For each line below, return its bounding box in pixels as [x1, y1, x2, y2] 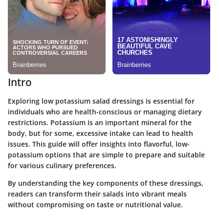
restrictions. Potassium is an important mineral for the [8, 117, 192, 127]
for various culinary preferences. [8, 160, 116, 170]
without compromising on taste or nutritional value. [8, 199, 183, 209]
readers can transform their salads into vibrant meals [8, 189, 187, 198]
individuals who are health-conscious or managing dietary [8, 107, 202, 116]
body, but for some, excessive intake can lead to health [8, 128, 193, 138]
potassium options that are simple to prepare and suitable [8, 150, 205, 159]
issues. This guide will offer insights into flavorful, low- [8, 139, 190, 149]
